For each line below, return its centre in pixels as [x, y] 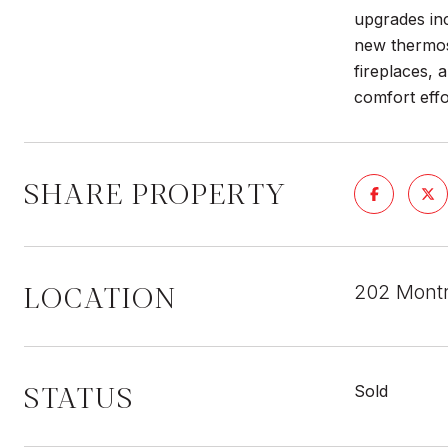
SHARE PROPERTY [155, 192]
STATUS [79, 396]
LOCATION [100, 296]
